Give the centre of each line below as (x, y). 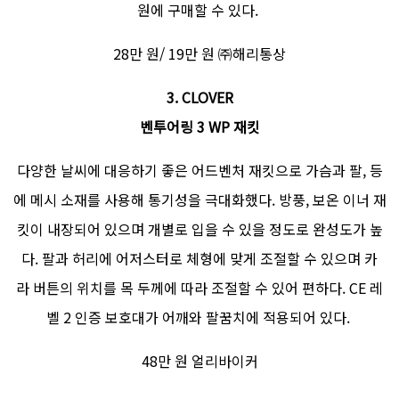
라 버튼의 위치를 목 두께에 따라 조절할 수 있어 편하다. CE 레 (199, 288)
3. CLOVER (199, 98)
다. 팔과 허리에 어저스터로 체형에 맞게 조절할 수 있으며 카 (199, 259)
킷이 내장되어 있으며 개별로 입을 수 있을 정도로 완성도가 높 (199, 229)
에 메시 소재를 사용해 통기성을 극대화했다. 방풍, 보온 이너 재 (199, 200)
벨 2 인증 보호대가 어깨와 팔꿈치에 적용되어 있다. (199, 318)
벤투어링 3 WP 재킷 (199, 127)
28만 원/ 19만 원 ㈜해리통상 (199, 54)
